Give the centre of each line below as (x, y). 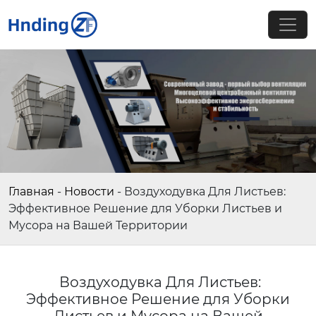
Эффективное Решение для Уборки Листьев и (145, 208)
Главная (31, 192)
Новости (89, 192)
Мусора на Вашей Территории (98, 225)
